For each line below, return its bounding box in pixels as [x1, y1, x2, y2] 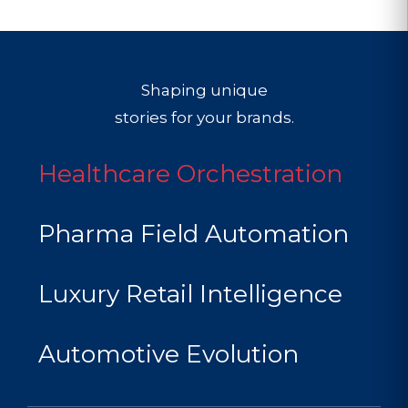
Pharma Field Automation [38, 219, 349, 250]
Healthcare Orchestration [38, 159, 342, 189]
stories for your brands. [114, 107, 294, 127]
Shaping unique [140, 79, 268, 99]
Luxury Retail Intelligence [38, 280, 342, 310]
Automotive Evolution [38, 340, 299, 370]
